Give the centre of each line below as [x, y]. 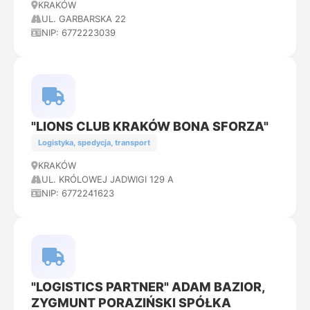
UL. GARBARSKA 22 [84, 19]
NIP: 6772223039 [79, 33]
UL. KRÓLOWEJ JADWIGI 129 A [108, 179]
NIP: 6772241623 [78, 193]
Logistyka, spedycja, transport [94, 143]
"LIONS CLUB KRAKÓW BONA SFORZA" [150, 126]
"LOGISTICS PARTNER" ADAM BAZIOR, [148, 287]
